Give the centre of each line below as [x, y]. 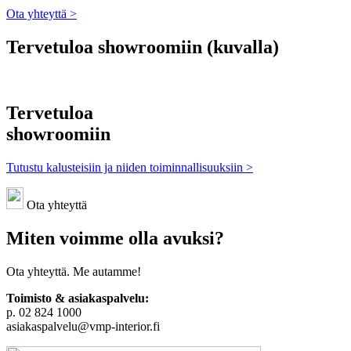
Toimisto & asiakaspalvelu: [78, 299]
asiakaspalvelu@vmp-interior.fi [83, 327]
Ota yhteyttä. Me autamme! [74, 272]
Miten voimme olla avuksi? [115, 239]
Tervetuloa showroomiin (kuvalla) [143, 47]
